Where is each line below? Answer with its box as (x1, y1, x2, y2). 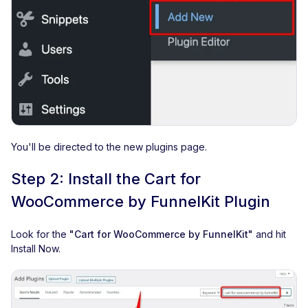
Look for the (11, 228, 69, 241)
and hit (253, 228, 286, 241)
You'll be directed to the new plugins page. (11, 141, 207, 153)
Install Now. (11, 243, 60, 255)
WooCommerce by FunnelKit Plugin (11, 192, 270, 211)
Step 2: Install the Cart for (11, 170, 201, 188)
